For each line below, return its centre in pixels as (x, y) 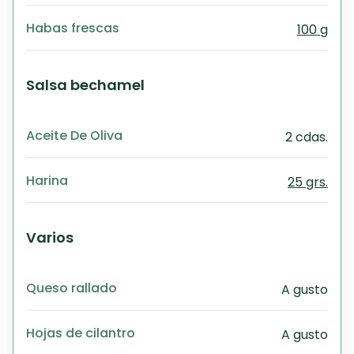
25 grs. (308, 182)
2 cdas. (307, 137)
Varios (50, 237)
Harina (47, 180)
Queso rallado (72, 288)
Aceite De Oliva (74, 135)
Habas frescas (73, 28)
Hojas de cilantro (81, 333)
